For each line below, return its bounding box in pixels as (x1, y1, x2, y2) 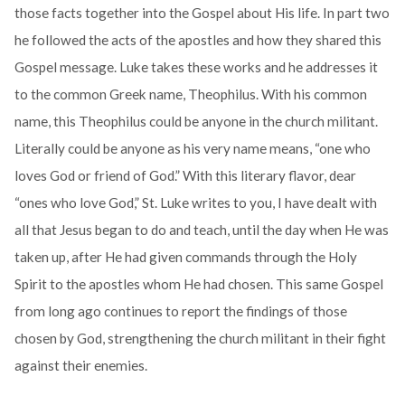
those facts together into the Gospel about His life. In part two (14, 5, 390, 22)
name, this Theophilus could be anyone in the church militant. (14, 113, 378, 130)
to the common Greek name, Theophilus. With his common (14, 86, 367, 103)
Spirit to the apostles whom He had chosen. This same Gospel (14, 276, 383, 293)
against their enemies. (14, 357, 147, 374)
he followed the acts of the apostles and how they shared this (14, 32, 381, 49)
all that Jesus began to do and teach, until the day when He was (14, 221, 389, 239)
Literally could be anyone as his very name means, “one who (14, 140, 371, 157)
